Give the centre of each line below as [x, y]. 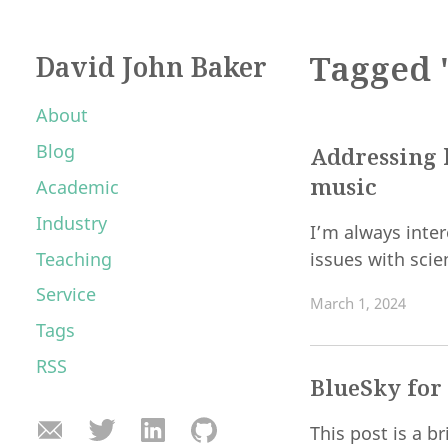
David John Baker [151, 66]
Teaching [74, 258]
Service [66, 294]
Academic [77, 186]
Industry [71, 222]
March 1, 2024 [358, 303]
